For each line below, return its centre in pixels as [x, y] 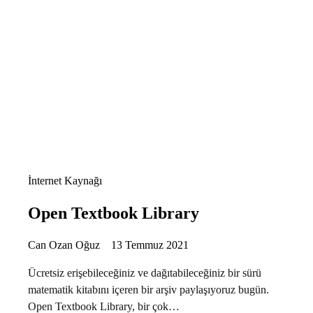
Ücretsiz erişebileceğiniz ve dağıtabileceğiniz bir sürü [145, 272]
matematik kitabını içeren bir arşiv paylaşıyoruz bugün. [148, 289]
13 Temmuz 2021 [150, 245]
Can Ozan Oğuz [64, 245]
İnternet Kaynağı [65, 180]
